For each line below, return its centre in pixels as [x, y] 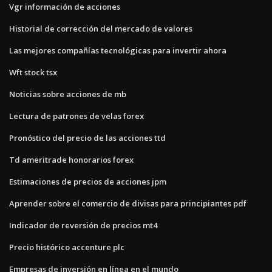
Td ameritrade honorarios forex [71, 159]
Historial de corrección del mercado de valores [101, 28]
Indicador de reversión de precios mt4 [83, 225]
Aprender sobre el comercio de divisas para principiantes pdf [128, 203]
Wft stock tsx [33, 72]
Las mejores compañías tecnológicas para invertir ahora [118, 50]
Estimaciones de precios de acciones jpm [88, 181]
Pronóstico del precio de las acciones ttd [87, 138]
